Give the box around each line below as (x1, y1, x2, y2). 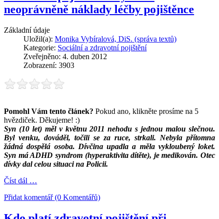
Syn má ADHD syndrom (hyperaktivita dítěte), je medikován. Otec (4, 151, 215, 160)
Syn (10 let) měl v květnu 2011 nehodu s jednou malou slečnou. (4, 125, 215, 133)
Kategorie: (23, 44, 58, 52)
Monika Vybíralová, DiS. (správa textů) (55, 35, 176, 44)
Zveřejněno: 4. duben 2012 (23, 52, 107, 61)
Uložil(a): (23, 35, 55, 44)
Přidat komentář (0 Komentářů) (4, 193, 100, 202)
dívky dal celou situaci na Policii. (4, 160, 108, 169)
